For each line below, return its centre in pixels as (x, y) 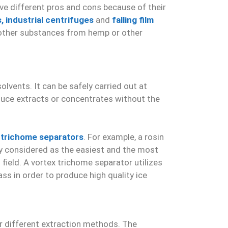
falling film (133, 20)
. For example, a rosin (124, 137)
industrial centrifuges (51, 20)
